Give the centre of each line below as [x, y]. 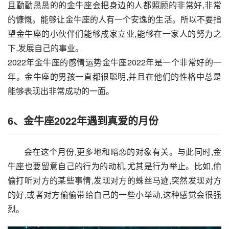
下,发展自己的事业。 [45, 48]
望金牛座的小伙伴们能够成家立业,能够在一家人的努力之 [114, 34]
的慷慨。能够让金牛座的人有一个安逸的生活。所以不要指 [114, 19]
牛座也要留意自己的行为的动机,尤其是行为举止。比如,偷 [114, 166]
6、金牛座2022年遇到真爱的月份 [83, 121]
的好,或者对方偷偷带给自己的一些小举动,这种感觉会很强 [114, 195]
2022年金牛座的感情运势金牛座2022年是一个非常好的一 [114, 62]
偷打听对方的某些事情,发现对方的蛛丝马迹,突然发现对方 [114, 180]
